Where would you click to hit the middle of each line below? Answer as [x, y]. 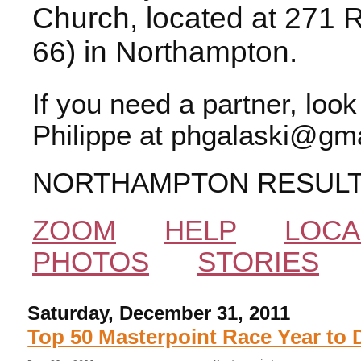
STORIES [258, 261]
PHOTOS [91, 261]
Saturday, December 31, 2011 [159, 313]
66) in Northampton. [165, 52]
